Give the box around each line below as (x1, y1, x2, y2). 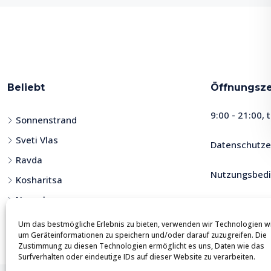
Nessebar (16, 194, 57, 206)
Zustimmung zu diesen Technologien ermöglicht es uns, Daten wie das (18, 241, 264, 251)
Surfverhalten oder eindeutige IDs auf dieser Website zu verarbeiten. (18, 252, 255, 262)
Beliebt (7, 82, 45, 93)
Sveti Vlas (16, 134, 58, 146)
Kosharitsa (16, 174, 62, 186)
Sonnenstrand (16, 114, 77, 126)
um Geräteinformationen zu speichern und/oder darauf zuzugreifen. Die (18, 230, 267, 240)
